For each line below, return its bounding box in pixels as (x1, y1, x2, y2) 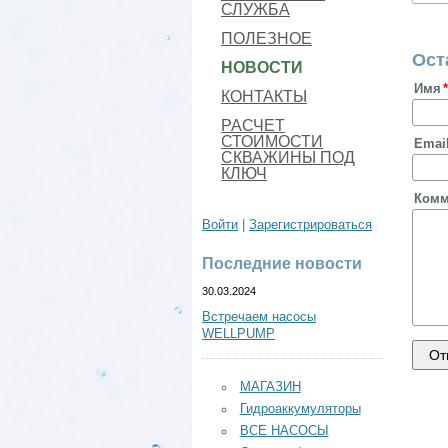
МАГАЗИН (239, 380, 301, 394)
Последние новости (202, 254, 362, 272)
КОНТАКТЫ (221, 88, 307, 105)
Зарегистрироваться (249, 218, 372, 232)
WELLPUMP (202, 327, 275, 341)
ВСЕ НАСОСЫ (239, 424, 329, 438)
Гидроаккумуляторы (239, 402, 361, 416)
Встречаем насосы (202, 310, 316, 324)
